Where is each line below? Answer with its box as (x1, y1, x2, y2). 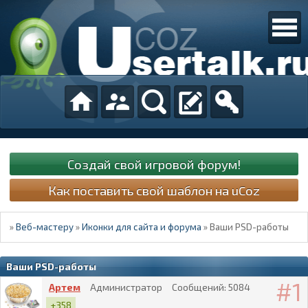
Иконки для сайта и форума (82, 221, 202, 233)
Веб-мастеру (16, 221, 74, 233)
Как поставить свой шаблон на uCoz (48, 181, 260, 198)
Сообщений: (172, 280, 227, 293)
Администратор (90, 280, 163, 293)
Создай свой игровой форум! (67, 155, 241, 172)
